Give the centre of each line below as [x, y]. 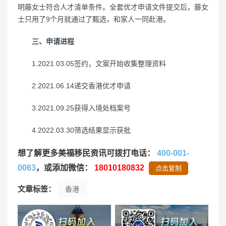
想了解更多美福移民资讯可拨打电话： [87, 153]
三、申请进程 [53, 41]
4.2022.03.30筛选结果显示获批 [74, 130]
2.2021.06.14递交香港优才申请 [74, 86]
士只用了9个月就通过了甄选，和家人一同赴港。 [94, 19]
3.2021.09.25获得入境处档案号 [74, 108]
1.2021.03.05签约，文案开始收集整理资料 [92, 64]
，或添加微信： [65, 168]
